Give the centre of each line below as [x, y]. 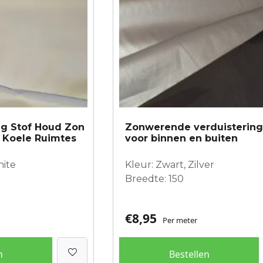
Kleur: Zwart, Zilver [170, 164]
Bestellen [189, 254]
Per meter [180, 220]
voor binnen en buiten [181, 138]
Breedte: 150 [154, 178]
